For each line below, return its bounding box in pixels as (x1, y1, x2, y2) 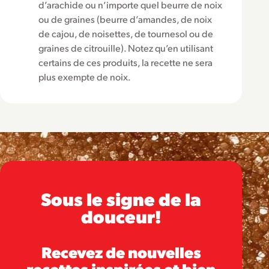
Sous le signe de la (41, 187, 202, 211)
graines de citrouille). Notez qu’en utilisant (38, 41, 213, 55)
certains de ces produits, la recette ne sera (38, 56, 213, 69)
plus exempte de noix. (38, 70, 131, 83)
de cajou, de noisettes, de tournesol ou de (38, 27, 213, 40)
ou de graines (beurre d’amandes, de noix (38, 13, 212, 26)
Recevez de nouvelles (41, 241, 201, 262)
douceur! (81, 204, 162, 228)
